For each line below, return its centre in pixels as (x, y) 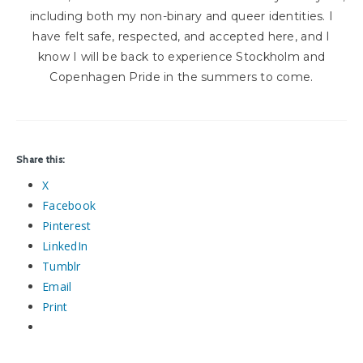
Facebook (69, 205)
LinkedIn (65, 246)
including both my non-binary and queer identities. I (181, 16)
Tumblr (62, 266)
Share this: (41, 159)
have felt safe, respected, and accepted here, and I (181, 36)
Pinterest (67, 225)
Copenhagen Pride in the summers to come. (181, 77)
